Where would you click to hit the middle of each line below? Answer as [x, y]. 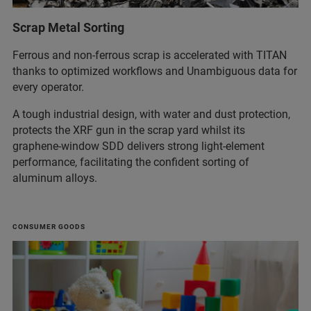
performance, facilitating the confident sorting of [131, 162]
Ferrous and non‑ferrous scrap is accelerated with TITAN [150, 55]
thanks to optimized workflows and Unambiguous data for [155, 71]
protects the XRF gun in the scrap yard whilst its [129, 130]
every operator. [50, 87]
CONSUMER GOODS [49, 226]
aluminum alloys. [56, 178]
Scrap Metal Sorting [68, 27]
